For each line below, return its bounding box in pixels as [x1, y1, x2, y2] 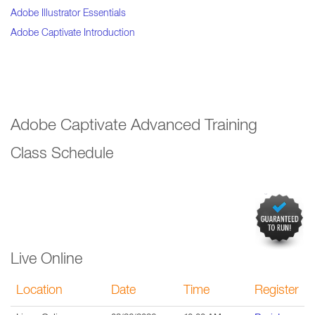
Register [255, 285, 299, 297]
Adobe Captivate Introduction [11, 29, 135, 39]
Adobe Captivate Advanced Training [11, 119, 257, 135]
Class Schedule [11, 147, 113, 162]
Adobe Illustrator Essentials [11, 9, 126, 19]
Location [16, 285, 63, 297]
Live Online [11, 252, 82, 268]
